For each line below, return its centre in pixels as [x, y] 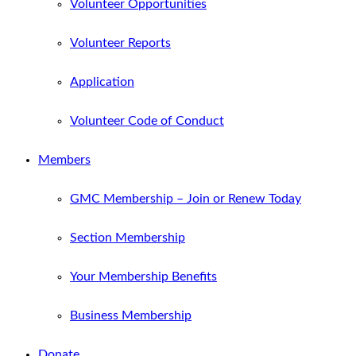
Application [102, 82]
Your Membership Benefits [143, 277]
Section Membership [128, 238]
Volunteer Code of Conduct [147, 121]
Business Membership [131, 315]
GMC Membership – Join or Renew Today [186, 199]
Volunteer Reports [120, 43]
